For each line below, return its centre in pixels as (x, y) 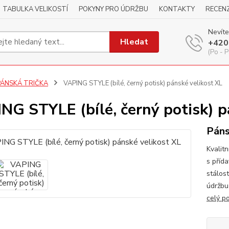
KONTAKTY (177, 9)
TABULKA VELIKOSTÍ (35, 9)
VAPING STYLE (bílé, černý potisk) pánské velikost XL (142, 83)
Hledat (134, 42)
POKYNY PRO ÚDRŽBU (113, 9)
